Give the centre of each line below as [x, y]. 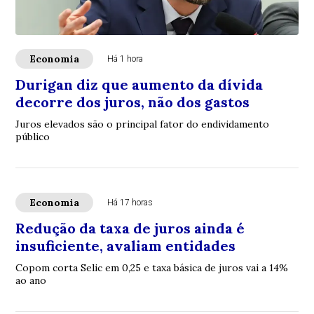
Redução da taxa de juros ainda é [130, 228]
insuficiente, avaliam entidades [126, 246]
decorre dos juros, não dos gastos [133, 102]
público [33, 137]
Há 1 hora [125, 59]
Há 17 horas [130, 203]
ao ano [31, 280]
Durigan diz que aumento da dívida [139, 84]
